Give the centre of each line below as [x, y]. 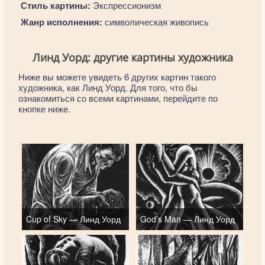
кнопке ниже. [44, 109]
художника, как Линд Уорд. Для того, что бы [108, 87]
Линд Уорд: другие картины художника [132, 57]
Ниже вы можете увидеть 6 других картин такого [117, 77]
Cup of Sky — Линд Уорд [73, 219]
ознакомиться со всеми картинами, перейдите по [118, 98]
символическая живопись [155, 22]
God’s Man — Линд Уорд [187, 219]
